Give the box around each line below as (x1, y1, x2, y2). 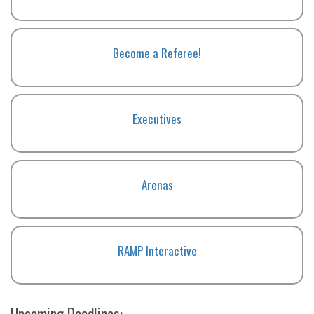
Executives (132, 109, 182, 128)
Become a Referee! (113, 43, 201, 62)
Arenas (141, 175, 173, 193)
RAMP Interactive (117, 241, 197, 259)
